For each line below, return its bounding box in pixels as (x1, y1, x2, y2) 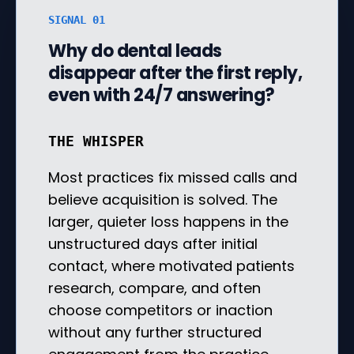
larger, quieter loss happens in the (48, 211, 288, 232)
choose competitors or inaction (48, 299, 273, 320)
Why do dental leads (48, 38, 222, 63)
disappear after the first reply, (48, 60, 302, 85)
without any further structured (48, 322, 262, 342)
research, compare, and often (48, 277, 261, 298)
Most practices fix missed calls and (48, 167, 297, 187)
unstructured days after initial (48, 233, 258, 254)
